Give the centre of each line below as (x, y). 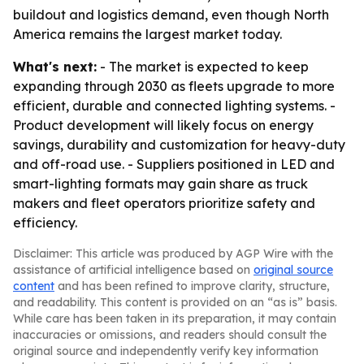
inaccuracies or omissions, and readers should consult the (170, 335)
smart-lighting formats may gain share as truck (160, 184)
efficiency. (45, 223)
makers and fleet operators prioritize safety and (164, 203)
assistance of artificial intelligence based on (133, 270)
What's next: (55, 67)
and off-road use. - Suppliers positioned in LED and (174, 164)
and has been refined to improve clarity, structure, (192, 286)
